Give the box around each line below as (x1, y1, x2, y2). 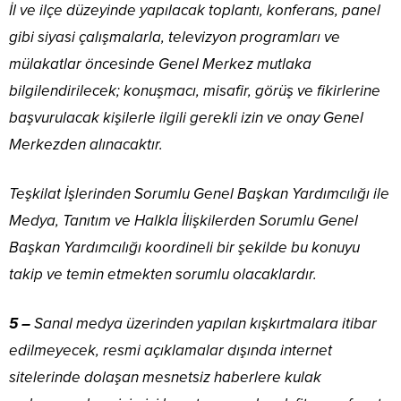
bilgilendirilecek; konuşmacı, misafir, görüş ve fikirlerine (9, 81, 380, 101)
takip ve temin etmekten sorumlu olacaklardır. (9, 265, 317, 285)
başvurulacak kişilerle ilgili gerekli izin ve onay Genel (9, 108, 363, 128)
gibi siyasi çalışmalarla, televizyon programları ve (9, 28, 340, 47)
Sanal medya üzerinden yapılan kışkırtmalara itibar (30, 314, 377, 334)
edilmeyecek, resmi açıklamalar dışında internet (9, 341, 332, 361)
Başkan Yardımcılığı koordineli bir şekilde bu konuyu (9, 238, 360, 258)
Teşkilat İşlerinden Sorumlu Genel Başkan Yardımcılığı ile (9, 184, 389, 204)
